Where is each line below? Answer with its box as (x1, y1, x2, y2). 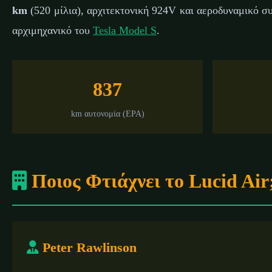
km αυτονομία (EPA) (70, 109, 144, 118)
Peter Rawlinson (42, 240, 137, 255)
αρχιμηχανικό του (12, 24, 93, 36)
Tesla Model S (93, 24, 157, 36)
